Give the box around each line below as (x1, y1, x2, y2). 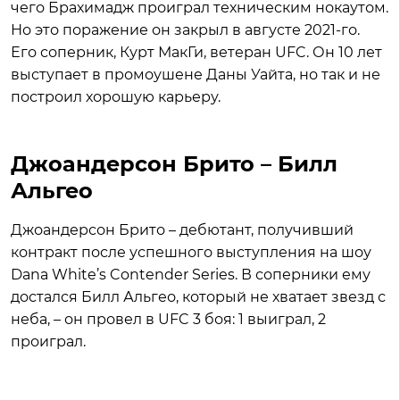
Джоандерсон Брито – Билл (11, 151, 337, 178)
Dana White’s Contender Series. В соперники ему (11, 266, 371, 284)
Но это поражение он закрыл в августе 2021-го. (11, 21, 360, 39)
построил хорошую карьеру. (11, 88, 221, 106)
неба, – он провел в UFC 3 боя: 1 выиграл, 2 (11, 311, 326, 329)
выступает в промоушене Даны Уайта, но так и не (11, 66, 380, 84)
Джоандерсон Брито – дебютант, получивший (11, 221, 354, 239)
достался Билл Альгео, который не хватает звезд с (11, 288, 386, 306)
